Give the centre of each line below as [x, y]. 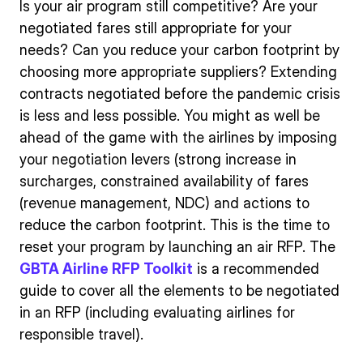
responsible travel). [81, 334]
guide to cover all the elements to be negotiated [179, 290]
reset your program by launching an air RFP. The [177, 246]
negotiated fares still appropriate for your [156, 28]
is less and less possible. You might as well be [170, 115]
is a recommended [256, 268]
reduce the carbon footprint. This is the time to [175, 224]
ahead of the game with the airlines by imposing [178, 137]
